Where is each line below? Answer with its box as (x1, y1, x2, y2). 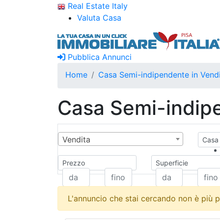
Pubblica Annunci (65, 52, 132, 62)
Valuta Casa (77, 13, 121, 23)
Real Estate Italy (65, 1, 128, 11)
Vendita (62, 135, 90, 144)
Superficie (155, 159, 188, 167)
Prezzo (62, 159, 85, 167)
